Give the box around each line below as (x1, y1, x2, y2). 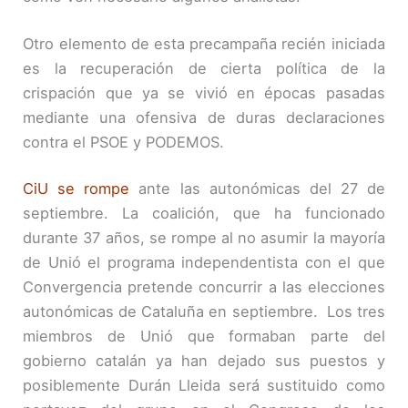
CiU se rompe (23, 179, 130, 199)
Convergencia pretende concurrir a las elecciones (23, 278, 385, 297)
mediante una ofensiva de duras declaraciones (23, 107, 385, 127)
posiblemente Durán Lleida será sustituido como (23, 376, 385, 395)
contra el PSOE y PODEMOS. (23, 132, 225, 151)
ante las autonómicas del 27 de (129, 179, 385, 199)
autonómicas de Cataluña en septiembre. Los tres (23, 302, 385, 321)
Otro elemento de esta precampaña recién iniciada (23, 34, 385, 53)
